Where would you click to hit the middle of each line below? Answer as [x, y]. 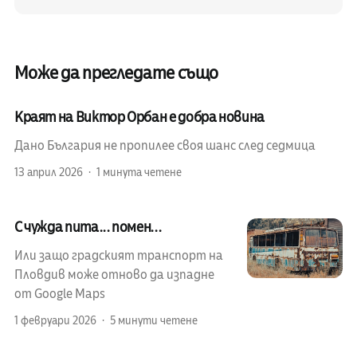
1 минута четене [139, 172]
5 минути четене [153, 320]
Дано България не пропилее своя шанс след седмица [165, 145]
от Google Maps [59, 294]
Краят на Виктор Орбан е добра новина [139, 117]
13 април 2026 [48, 172]
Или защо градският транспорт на [118, 255]
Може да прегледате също [116, 73]
